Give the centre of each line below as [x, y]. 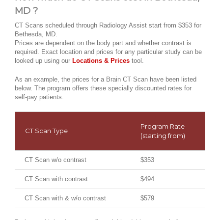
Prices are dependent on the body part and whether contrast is [103, 43]
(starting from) [163, 136]
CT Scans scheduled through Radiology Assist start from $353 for [108, 26]
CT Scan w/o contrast [55, 160]
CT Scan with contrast [56, 179]
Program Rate [163, 126]
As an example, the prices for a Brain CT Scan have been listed [106, 80]
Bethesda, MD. [36, 34]
